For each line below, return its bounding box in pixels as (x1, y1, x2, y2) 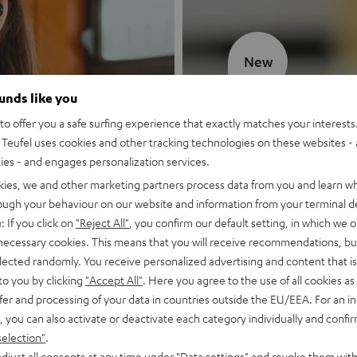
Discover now (228, 192, 308, 209)
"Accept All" (85, 272, 143, 287)
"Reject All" (76, 214, 129, 229)
